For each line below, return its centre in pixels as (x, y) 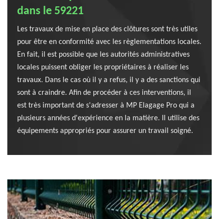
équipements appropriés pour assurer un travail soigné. (105, 131)
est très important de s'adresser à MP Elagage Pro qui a (106, 106)
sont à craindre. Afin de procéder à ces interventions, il (104, 93)
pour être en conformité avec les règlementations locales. (109, 42)
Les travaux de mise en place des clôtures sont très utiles (107, 29)
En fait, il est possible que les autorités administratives (103, 55)
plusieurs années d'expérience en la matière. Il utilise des (108, 118)
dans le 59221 (50, 11)
